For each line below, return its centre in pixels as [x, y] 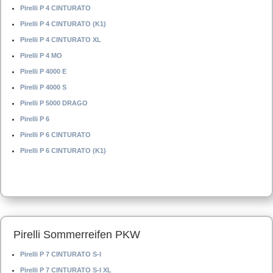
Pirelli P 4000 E [43, 71]
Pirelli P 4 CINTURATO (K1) [63, 24]
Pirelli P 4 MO [41, 55]
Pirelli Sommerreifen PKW [77, 235]
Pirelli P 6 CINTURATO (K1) [63, 151]
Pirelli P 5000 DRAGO [54, 103]
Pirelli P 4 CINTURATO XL [61, 40]
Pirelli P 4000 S [43, 87]
